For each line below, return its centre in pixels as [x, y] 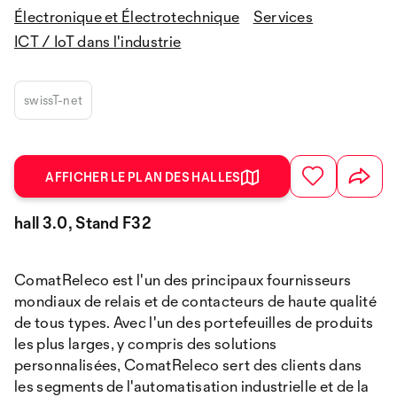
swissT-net [54, 100]
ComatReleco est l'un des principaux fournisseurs [183, 280]
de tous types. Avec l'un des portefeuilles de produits [194, 322]
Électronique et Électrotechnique [127, 16]
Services [283, 16]
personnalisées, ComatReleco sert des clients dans [188, 365]
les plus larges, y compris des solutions [146, 343]
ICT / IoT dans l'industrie [98, 41]
